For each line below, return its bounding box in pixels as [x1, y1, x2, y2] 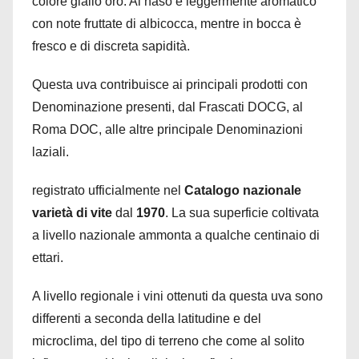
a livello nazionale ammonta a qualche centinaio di [32, 228, 320, 242]
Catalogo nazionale [184, 183, 301, 197]
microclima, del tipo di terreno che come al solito [32, 333, 305, 348]
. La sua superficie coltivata [165, 205, 319, 220]
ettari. [32, 250, 63, 264]
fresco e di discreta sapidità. [32, 38, 190, 53]
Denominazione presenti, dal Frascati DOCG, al [32, 99, 303, 114]
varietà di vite [32, 205, 112, 220]
